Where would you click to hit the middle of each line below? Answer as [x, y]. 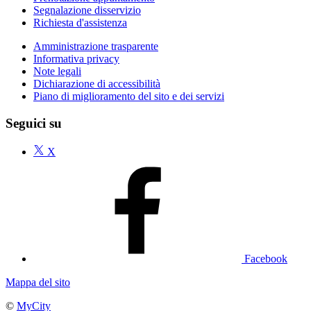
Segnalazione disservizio [87, 10]
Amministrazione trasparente [96, 47]
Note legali [57, 72]
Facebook [266, 258]
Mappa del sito [38, 282]
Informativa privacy [76, 59]
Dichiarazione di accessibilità [97, 84]
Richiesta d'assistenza [80, 23]
